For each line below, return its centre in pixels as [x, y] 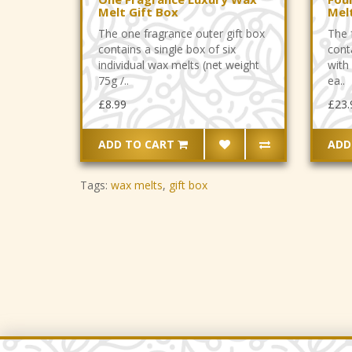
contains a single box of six [167, 49]
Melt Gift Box [138, 11]
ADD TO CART [136, 144]
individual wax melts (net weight [178, 64]
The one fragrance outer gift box [181, 33]
